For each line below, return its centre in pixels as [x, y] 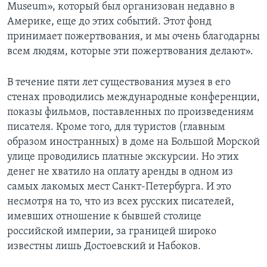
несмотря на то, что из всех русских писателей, [121, 201]
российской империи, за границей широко [112, 231]
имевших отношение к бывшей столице [104, 216]
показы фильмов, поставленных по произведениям [131, 112]
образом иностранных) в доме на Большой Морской [133, 142]
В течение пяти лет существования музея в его [119, 82]
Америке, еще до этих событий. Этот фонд [109, 21]
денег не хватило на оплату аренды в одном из [120, 172]
